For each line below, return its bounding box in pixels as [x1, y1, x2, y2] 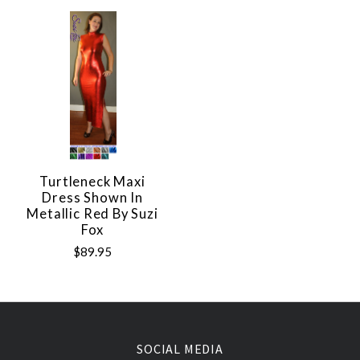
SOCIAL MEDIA [137, 340, 223, 357]
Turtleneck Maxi [39, 173, 145, 190]
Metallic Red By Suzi [27, 205, 158, 222]
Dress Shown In [42, 189, 143, 206]
